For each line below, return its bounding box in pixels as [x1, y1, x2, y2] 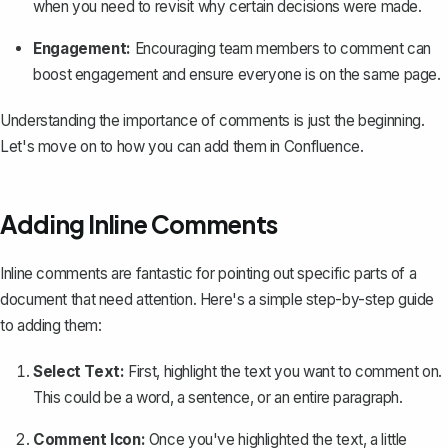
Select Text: [33, 362, 125, 382]
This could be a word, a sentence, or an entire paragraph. [33, 388, 403, 408]
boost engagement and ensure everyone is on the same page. [33, 65, 441, 85]
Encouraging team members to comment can [130, 39, 431, 59]
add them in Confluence [204, 137, 360, 157]
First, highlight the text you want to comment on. [124, 362, 442, 382]
